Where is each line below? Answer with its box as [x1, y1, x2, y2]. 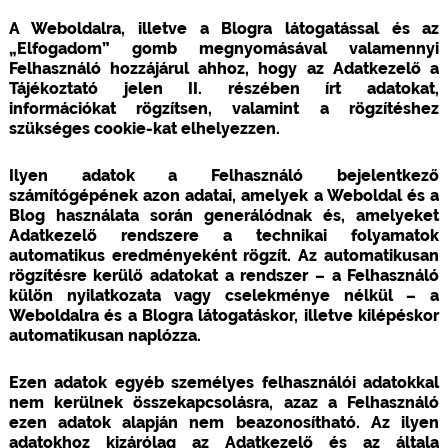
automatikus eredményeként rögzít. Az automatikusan [8, 245, 440, 265]
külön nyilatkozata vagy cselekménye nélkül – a [8, 285, 440, 305]
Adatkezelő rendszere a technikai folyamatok [8, 225, 440, 245]
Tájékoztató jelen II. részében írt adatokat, [8, 78, 440, 98]
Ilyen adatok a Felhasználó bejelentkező [8, 165, 440, 185]
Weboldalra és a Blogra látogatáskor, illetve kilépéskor [8, 305, 440, 325]
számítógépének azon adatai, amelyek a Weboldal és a [8, 185, 440, 205]
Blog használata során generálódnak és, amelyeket [8, 205, 440, 225]
